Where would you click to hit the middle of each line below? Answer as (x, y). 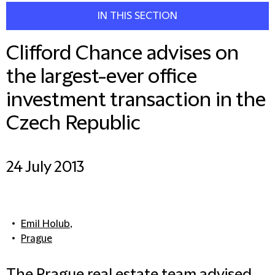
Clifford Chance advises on (122, 54)
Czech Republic (73, 124)
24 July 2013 (45, 168)
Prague (37, 239)
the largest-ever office (102, 77)
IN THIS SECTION (137, 16)
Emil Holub (45, 224)
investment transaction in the (136, 100)
